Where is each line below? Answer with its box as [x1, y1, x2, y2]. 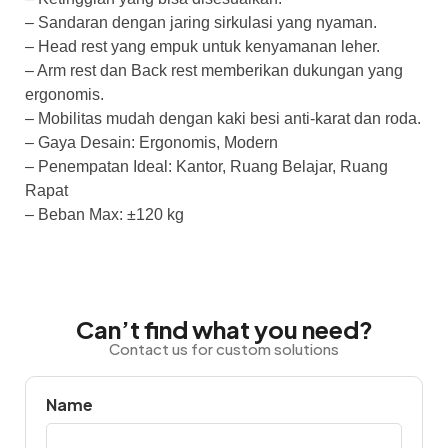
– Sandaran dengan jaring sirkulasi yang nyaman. [25, 13, 377, 31]
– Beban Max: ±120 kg [25, 205, 184, 223]
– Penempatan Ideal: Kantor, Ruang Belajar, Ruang [25, 157, 388, 175]
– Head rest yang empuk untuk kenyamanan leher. [25, 37, 380, 55]
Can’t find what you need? [75, 313, 373, 344]
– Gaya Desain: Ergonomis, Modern [25, 133, 278, 151]
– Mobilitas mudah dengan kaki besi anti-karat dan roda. [25, 109, 421, 127]
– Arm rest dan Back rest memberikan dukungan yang [25, 61, 403, 79]
